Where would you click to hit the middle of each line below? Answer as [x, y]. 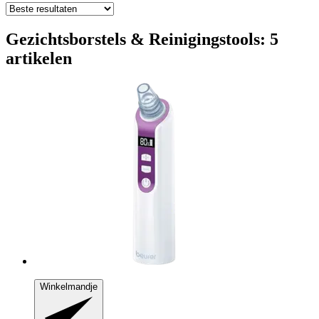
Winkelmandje [69, 286]
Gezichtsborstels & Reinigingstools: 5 [142, 39]
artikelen [39, 58]
